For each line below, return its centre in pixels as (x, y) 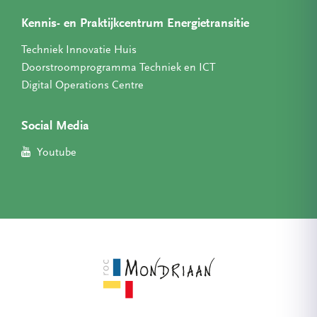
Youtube (56, 153)
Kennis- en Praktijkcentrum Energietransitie (135, 24)
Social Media (55, 127)
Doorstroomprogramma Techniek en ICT (119, 68)
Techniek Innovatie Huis (79, 50)
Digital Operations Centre (82, 86)
